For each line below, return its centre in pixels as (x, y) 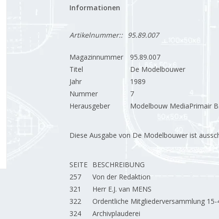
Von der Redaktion (121, 177)
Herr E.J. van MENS (122, 189)
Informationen (95, 8)
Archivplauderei (116, 213)
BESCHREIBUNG (118, 164)
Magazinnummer (96, 57)
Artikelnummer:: (96, 35)
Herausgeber (89, 106)
